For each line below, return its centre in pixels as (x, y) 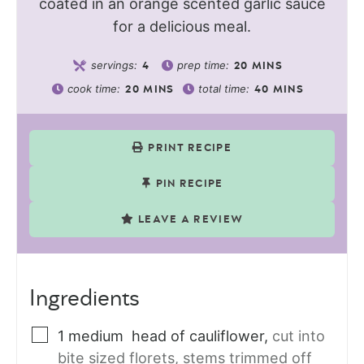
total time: (225, 89)
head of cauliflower (198, 336)
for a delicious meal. (182, 27)
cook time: (96, 89)
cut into (299, 336)
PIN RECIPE (189, 184)
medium (98, 336)
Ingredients (84, 299)
